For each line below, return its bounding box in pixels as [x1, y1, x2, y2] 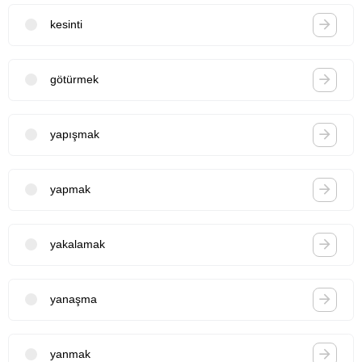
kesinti [50, 18, 82, 32]
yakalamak [50, 238, 105, 251]
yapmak [50, 183, 90, 196]
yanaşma [50, 293, 97, 306]
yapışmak [50, 128, 99, 141]
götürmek [50, 73, 99, 86]
